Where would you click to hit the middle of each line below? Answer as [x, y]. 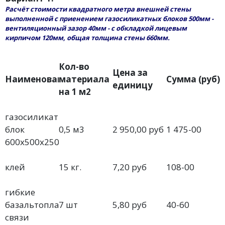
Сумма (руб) [193, 79]
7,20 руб [130, 167]
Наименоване [36, 79]
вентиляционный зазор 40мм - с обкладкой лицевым [96, 28]
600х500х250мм [39, 142]
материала [84, 79]
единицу [133, 85]
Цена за [130, 73]
